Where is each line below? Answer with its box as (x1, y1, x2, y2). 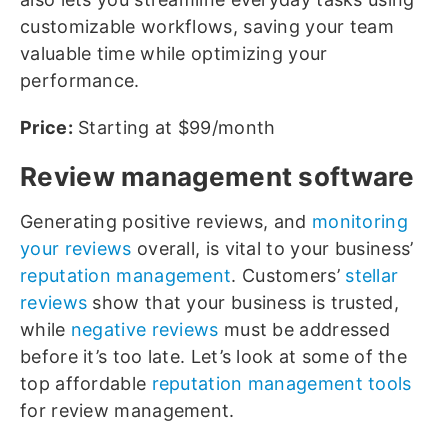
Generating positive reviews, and (20, 211, 312, 233)
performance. (20, 70, 140, 92)
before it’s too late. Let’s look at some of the (20, 346, 408, 368)
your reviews (20, 238, 132, 260)
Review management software (20, 161, 415, 193)
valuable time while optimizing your (20, 43, 328, 65)
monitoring (311, 211, 408, 233)
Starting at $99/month (72, 117, 276, 139)
